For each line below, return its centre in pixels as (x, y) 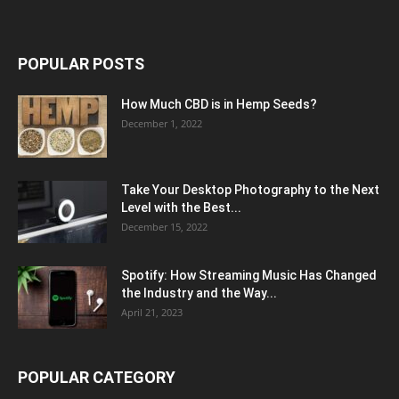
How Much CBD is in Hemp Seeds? (219, 104)
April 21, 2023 (152, 312)
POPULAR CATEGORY (97, 377)
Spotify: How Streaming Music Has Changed (249, 275)
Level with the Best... (181, 207)
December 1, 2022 (162, 123)
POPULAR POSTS (81, 63)
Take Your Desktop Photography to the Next (250, 189)
